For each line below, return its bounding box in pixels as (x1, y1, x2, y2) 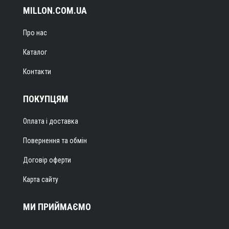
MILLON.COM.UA (23, 5, 87, 16)
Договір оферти (23, 155, 71, 164)
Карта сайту (23, 175, 58, 184)
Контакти (23, 67, 51, 76)
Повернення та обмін (23, 136, 87, 145)
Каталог (23, 48, 47, 56)
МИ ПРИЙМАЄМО (23, 201, 91, 212)
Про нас (23, 28, 47, 37)
